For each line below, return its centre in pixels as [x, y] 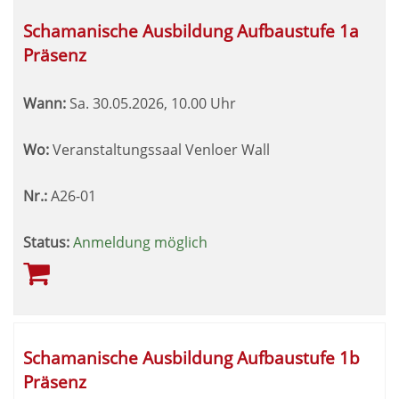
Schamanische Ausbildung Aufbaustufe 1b [191, 358]
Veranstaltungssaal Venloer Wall [159, 150]
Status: [46, 242]
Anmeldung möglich [140, 242]
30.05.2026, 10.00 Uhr [163, 103]
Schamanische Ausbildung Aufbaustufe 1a [191, 31]
